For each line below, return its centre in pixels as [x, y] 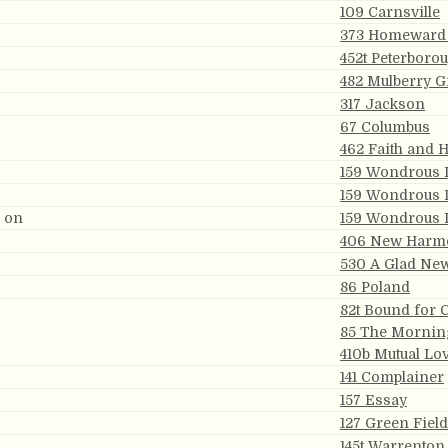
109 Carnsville [390, 12]
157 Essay [373, 400]
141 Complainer [392, 377]
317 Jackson [382, 104]
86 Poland [375, 287]
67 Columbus [385, 127]
